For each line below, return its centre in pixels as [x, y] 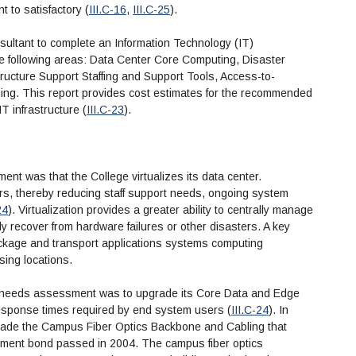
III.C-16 [108, 10]
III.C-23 [105, 110]
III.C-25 [151, 10]
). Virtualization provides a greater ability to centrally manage [161, 210]
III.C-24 [250, 310]
